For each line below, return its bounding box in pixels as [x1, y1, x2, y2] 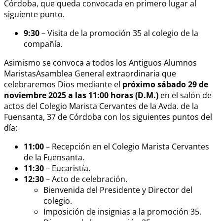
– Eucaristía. [44, 162, 90, 174]
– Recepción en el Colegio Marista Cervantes [44, 141, 209, 152]
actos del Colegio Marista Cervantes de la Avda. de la [4, 100, 198, 111]
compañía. [24, 38, 63, 49]
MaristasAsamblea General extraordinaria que [4, 68, 176, 79]
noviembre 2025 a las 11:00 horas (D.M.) [4, 89, 158, 101]
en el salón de [158, 89, 212, 101]
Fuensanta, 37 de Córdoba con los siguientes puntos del [4, 111, 212, 122]
